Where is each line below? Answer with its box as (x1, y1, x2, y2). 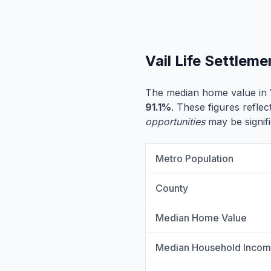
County (155, 182, 188, 194)
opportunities (145, 116, 205, 128)
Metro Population (155, 152, 233, 165)
